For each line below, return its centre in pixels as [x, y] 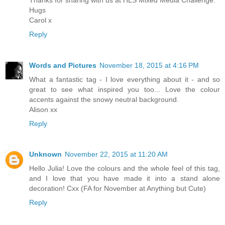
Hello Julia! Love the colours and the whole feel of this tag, [125, 168]
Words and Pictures [63, 65]
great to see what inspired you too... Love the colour [125, 89]
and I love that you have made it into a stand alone [125, 179]
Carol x [40, 20]
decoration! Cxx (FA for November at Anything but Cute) [118, 189]
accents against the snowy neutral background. [104, 99]
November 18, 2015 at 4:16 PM [149, 65]
